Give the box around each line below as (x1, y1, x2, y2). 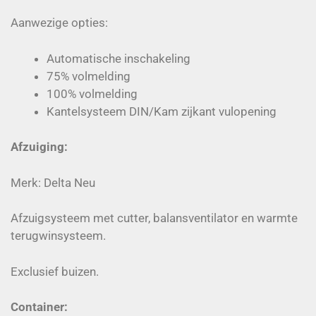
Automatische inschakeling (47, 51, 190, 66)
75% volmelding (47, 68, 130, 83)
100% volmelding (47, 86, 138, 101)
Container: (11, 300, 68, 314)
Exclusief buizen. (11, 264, 99, 279)
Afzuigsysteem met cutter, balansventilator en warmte (11, 211, 298, 225)
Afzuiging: (11, 140, 68, 154)
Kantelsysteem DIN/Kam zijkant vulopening (47, 104, 276, 119)
